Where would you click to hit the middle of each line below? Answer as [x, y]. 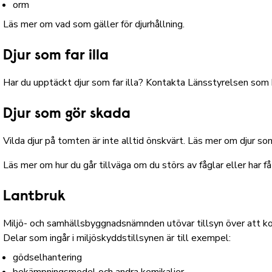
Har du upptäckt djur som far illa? [75, 83]
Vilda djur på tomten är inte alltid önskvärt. [96, 141]
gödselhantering [48, 257]
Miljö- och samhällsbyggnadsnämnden [85, 223]
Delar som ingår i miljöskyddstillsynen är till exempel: [117, 238]
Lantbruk [35, 197]
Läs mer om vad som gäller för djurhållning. [94, 24]
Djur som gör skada [67, 114]
